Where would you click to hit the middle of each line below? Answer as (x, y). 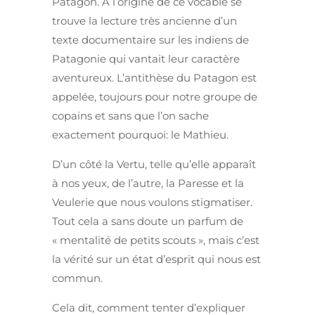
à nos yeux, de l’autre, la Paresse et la (148, 184)
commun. (77, 278)
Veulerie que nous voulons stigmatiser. (152, 202)
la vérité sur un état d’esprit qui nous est (156, 259)
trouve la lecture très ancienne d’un (144, 21)
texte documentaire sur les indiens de (150, 40)
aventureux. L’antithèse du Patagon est (154, 78)
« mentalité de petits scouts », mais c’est (156, 240)
